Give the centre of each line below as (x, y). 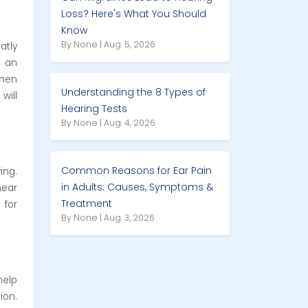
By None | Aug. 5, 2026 (108, 45)
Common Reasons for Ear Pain (136, 171)
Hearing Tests (94, 109)
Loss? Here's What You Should (134, 14)
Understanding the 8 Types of (133, 92)
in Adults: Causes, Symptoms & (137, 187)
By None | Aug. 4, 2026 (108, 123)
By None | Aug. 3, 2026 (108, 218)
